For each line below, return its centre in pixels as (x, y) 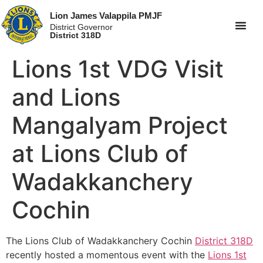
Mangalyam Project (120, 126)
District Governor (82, 27)
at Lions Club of (100, 154)
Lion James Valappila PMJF (106, 15)
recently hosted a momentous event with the (107, 255)
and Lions (66, 97)
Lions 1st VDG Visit (118, 69)
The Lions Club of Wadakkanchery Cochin (100, 241)
